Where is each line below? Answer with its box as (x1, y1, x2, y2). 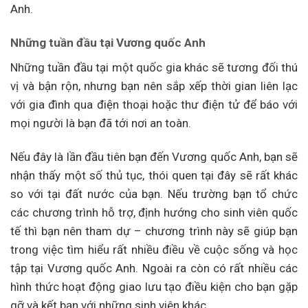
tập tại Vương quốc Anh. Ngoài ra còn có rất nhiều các (10, 261, 298, 276)
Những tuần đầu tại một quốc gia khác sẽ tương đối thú (10, 60, 298, 74)
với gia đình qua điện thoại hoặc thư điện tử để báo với (10, 97, 298, 111)
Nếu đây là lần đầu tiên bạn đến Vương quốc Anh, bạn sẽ (10, 150, 298, 164)
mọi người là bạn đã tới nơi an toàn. (10, 115, 191, 130)
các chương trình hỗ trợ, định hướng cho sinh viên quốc (10, 206, 298, 220)
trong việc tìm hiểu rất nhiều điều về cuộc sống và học (10, 243, 298, 257)
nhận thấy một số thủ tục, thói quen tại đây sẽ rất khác (10, 168, 298, 183)
